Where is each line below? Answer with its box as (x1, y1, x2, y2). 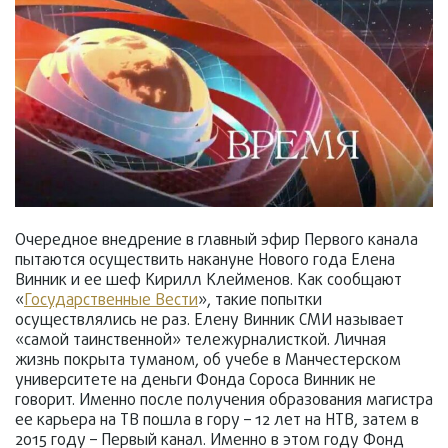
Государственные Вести (24, 289, 198, 314)
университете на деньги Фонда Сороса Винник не (15, 369, 376, 394)
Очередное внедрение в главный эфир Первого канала (15, 229, 418, 254)
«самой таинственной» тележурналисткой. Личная (15, 329, 386, 354)
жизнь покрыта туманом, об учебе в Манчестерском (15, 349, 401, 374)
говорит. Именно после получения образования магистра (15, 389, 433, 414)
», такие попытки (198, 289, 322, 314)
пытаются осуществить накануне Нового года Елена (15, 249, 395, 274)
